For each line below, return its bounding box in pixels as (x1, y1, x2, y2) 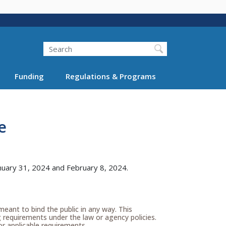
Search (31, 36, 55, 47)
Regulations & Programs (65, 71, 156, 81)
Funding (15, 71, 44, 81)
